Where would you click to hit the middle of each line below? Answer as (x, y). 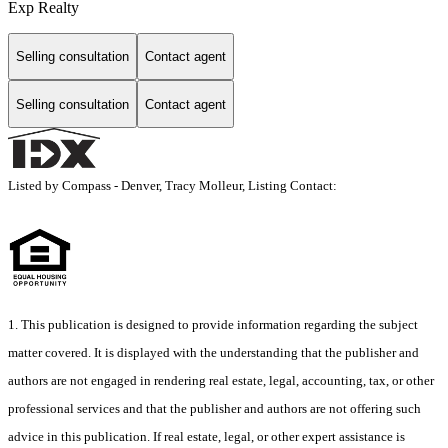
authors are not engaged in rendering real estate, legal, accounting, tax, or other (221, 381)
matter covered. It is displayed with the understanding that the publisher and (213, 353)
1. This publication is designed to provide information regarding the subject (213, 325)
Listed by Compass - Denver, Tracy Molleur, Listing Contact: (175, 186)
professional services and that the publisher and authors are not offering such (214, 409)
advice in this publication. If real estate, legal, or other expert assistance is (206, 437)
